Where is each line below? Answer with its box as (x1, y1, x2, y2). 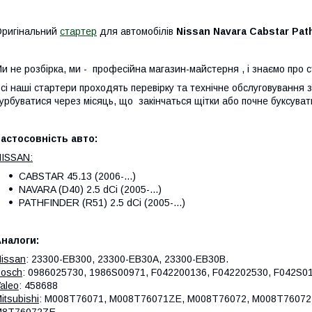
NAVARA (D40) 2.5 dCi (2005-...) (19, 183, 162, 195)
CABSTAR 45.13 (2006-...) (19, 170, 136, 182)
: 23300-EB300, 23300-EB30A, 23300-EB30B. (26, 253, 228, 265)
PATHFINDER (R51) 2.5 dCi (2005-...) (19, 196, 185, 208)
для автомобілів (97, 25, 176, 37)
